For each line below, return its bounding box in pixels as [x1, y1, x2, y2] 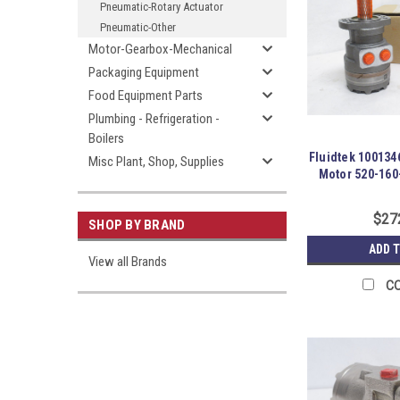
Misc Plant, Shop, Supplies [88, 154, 224, 170]
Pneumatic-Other [100, 21, 176, 34]
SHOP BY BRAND [88, 217, 186, 233]
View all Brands [88, 254, 167, 270]
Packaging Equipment [88, 64, 199, 80]
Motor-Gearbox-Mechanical [88, 41, 232, 57]
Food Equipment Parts [88, 87, 203, 104]
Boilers [88, 130, 124, 146]
